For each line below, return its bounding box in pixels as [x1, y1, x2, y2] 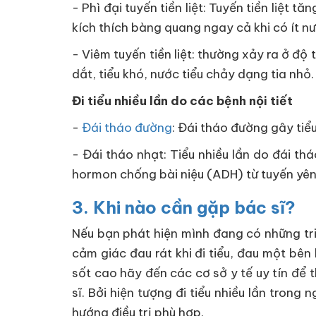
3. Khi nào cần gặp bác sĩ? [72, 196, 296, 218]
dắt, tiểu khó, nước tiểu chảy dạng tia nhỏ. [72, 66, 314, 82]
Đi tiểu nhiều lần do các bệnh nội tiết [72, 92, 293, 109]
